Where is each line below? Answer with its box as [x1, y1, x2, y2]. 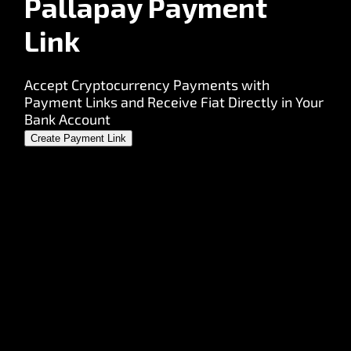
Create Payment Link [30, 132, 126, 145]
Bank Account [24, 110, 110, 128]
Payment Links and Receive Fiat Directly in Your [24, 93, 324, 111]
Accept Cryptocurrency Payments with [24, 76, 270, 94]
